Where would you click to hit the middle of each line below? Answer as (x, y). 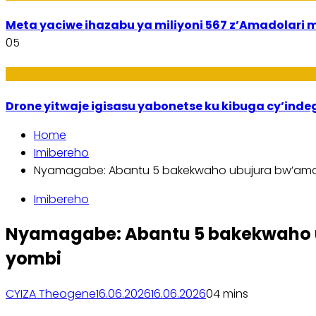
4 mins (231, 294)
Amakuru (29, 74)
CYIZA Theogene (51, 294)
